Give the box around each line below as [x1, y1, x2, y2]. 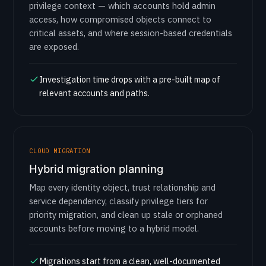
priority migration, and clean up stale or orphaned [29, 209, 223, 220]
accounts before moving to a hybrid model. [29, 223, 199, 234]
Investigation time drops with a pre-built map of [39, 74, 220, 85]
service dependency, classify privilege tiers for [29, 195, 208, 207]
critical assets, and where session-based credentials [29, 27, 232, 39]
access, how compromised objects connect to [29, 14, 211, 25]
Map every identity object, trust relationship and [29, 182, 216, 193]
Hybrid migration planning [29, 162, 163, 175]
